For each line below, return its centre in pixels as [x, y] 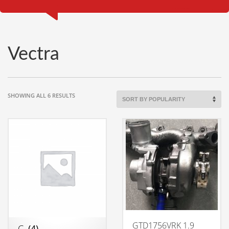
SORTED [85, 95]
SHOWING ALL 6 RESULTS [41, 95]
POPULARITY [92, 114]
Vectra [33, 54]
